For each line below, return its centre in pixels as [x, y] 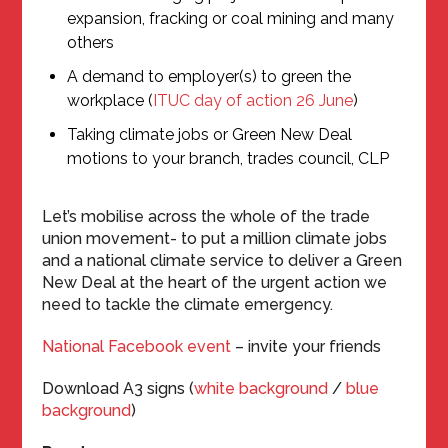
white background [261, 388]
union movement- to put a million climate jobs [215, 238]
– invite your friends [306, 346]
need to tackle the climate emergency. [190, 304]
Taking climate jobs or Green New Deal [210, 134]
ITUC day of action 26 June [253, 100]
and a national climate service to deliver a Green [222, 260]
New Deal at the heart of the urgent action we [215, 282]
